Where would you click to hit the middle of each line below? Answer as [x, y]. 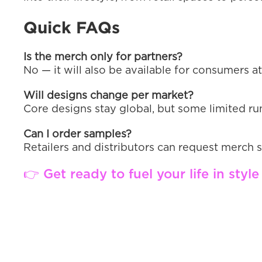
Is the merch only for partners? [103, 57]
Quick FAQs [72, 27]
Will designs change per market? [108, 96]
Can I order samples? [77, 135]
